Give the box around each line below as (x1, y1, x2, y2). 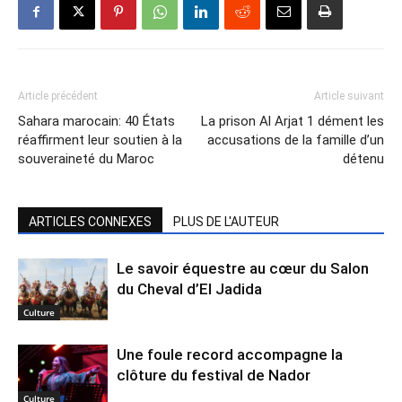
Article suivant (314, 89, 384, 102)
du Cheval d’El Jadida (117, 279, 262, 298)
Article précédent (18, 89, 98, 102)
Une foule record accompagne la (117, 345, 343, 363)
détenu (343, 150, 384, 167)
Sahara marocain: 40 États (18, 112, 175, 129)
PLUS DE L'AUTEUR (173, 214, 279, 229)
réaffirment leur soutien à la (18, 131, 182, 148)
